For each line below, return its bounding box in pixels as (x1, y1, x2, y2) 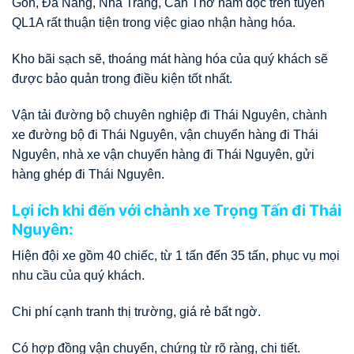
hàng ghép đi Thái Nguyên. (12, 167, 164, 181)
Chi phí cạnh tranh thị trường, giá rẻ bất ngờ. (12, 305, 261, 319)
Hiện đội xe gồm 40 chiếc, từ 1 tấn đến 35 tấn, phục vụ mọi (12, 249, 340, 263)
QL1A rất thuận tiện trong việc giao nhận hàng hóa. (12, 16, 296, 30)
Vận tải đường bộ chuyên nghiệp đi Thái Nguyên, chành (12, 107, 327, 122)
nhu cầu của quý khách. (12, 269, 145, 283)
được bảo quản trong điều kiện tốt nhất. (12, 72, 232, 86)
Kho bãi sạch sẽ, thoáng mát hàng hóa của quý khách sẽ (12, 52, 328, 66)
